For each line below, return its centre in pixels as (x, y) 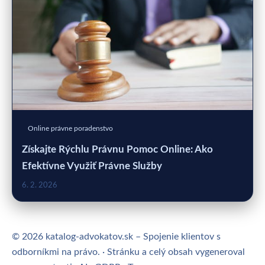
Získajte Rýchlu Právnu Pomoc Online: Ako (117, 149)
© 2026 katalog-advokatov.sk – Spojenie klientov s (116, 236)
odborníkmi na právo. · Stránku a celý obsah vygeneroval (128, 252)
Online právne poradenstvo (70, 128)
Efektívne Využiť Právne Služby (92, 166)
